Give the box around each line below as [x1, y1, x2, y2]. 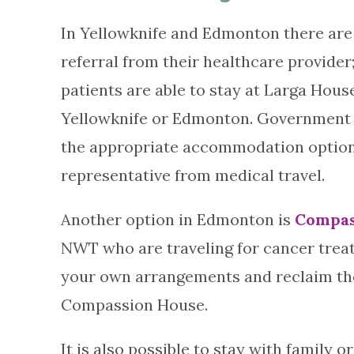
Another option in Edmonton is [61, 209, 295, 229]
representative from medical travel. [61, 165, 325, 185]
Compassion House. [61, 295, 208, 314]
